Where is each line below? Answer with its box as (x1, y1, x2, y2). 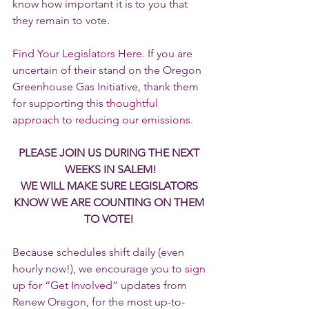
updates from (118, 279, 190, 292)
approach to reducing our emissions (12, 113, 190, 126)
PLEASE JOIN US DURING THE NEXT (19, 146, 202, 159)
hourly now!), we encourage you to (12, 262, 185, 275)
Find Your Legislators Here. (12, 47, 145, 60)
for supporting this (12, 97, 106, 110)
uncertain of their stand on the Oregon (12, 63, 204, 77)
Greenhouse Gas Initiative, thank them (12, 80, 201, 93)
